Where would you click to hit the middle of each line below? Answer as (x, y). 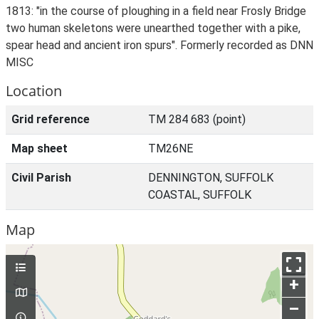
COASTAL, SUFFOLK (200, 195)
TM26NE (171, 148)
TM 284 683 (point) (197, 119)
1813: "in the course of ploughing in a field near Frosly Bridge (156, 11)
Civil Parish (41, 178)
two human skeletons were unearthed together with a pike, (153, 28)
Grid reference (51, 119)
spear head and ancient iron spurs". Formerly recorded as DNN (159, 45)
